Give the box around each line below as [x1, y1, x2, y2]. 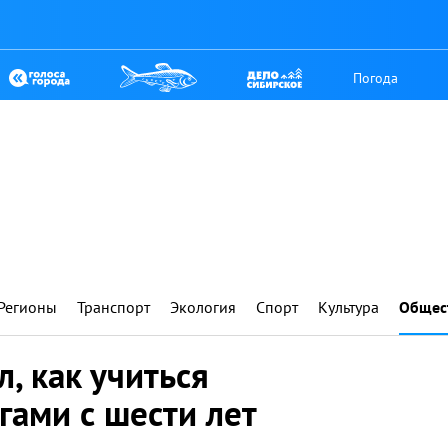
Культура [318, 297, 379, 317]
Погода [353, 68, 399, 87]
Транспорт [77, 297, 150, 317]
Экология [170, 297, 236, 317]
